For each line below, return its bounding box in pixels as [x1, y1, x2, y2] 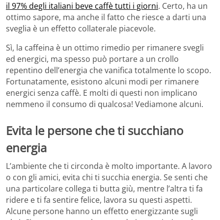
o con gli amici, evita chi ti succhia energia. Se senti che [6, 172, 208, 183]
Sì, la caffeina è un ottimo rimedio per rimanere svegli [6, 42, 204, 53]
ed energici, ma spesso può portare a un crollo [6, 53, 179, 64]
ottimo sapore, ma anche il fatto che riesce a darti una [6, 11, 206, 23]
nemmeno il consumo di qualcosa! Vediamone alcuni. [6, 98, 203, 110]
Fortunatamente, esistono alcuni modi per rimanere [6, 76, 199, 87]
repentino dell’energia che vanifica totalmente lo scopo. [6, 64, 211, 76]
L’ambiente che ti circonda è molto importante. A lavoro [6, 161, 212, 172]
